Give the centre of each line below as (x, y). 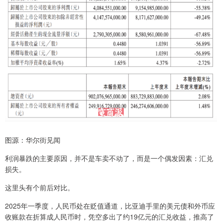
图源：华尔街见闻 (33, 139)
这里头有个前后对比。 (40, 187)
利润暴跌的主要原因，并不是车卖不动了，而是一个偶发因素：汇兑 (109, 158)
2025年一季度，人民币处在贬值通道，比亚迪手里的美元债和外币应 (110, 205)
